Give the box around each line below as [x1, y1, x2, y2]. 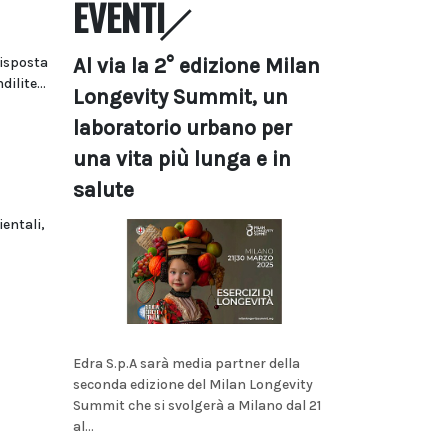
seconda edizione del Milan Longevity [73, 375, 313, 393]
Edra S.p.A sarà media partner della [73, 354, 300, 372]
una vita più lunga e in [73, 147, 291, 171]
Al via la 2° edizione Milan [73, 54, 320, 78]
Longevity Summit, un [73, 85, 288, 109]
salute [73, 178, 134, 202]
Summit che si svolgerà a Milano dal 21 [73, 396, 321, 414]
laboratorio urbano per [73, 116, 292, 140]
